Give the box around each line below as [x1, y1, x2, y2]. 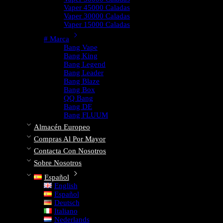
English [54, 182, 78, 190]
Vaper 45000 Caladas [64, 3, 130, 11]
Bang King [64, 52, 98, 60]
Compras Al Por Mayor [34, 135, 106, 143]
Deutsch [54, 199, 80, 207]
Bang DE [64, 103, 92, 111]
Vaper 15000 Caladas [64, 20, 130, 28]
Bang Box [64, 86, 95, 94]
